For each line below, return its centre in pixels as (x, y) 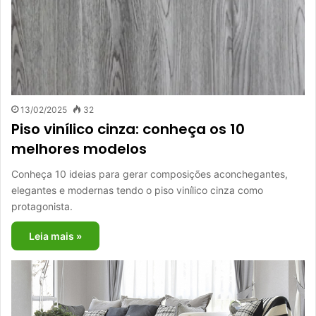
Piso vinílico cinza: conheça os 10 (128, 129)
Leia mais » (55, 236)
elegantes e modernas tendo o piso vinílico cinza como (137, 190)
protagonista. (42, 206)
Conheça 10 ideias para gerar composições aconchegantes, (150, 174)
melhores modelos (79, 148)
